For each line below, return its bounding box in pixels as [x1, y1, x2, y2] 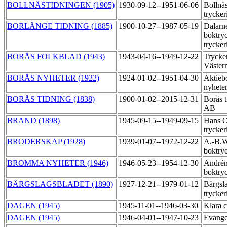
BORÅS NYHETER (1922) [7, 73, 99, 83]
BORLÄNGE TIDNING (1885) [7, 22, 112, 31]
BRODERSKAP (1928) [7, 137, 85, 146]
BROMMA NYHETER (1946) [7, 159, 108, 168]
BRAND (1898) [7, 116, 60, 125]
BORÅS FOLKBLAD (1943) [7, 52, 105, 61]
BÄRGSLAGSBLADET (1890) [7, 180, 113, 189]
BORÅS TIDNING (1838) [7, 95, 95, 104]
